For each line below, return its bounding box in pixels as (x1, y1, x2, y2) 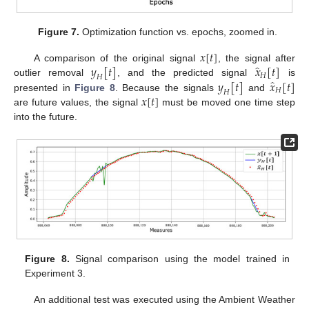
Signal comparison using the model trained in (69, 252, 290, 264)
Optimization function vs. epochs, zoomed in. (79, 26, 277, 38)
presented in (14, 81, 75, 93)
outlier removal (14, 67, 92, 79)
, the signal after (217, 52, 296, 64)
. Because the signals (114, 81, 219, 93)
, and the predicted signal (117, 67, 255, 79)
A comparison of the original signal (33, 52, 201, 64)
